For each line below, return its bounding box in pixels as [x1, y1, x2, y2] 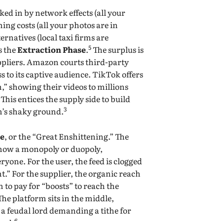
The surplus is [91, 43, 144, 55]
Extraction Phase [17, 43, 86, 55]
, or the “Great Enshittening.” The [4, 130, 129, 142]
